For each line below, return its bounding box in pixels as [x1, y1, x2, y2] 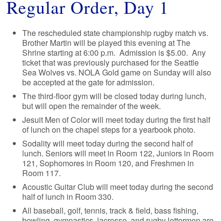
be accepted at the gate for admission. [22, 76, 155, 88]
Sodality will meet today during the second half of [22, 137, 193, 149]
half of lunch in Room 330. [22, 190, 114, 202]
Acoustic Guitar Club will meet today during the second [22, 181, 214, 192]
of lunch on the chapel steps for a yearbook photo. [22, 123, 198, 135]
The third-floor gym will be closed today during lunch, [22, 90, 207, 102]
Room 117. [22, 167, 61, 179]
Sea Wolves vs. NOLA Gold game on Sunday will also [22, 66, 212, 78]
